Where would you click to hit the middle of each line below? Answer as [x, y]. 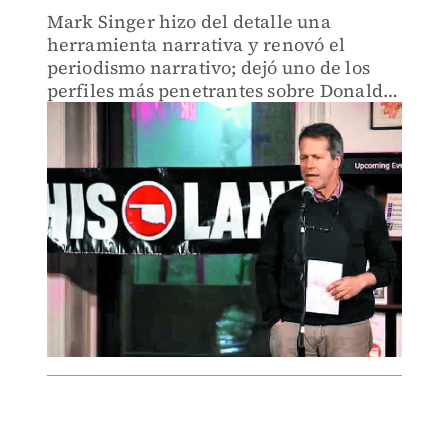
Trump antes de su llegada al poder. [200, 113]
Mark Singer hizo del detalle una [188, 21]
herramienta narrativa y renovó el [196, 44]
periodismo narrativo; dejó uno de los [208, 67]
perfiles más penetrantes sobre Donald [214, 90]
